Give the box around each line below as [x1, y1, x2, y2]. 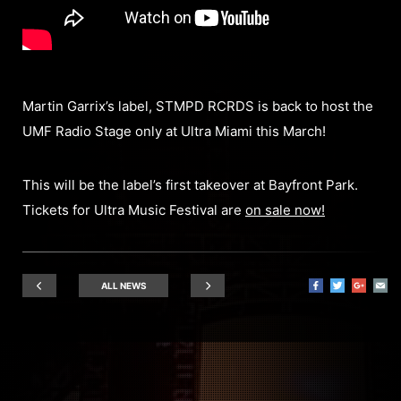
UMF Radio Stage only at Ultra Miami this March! [22, 122, 326, 140]
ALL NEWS [100, 279, 147, 291]
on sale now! [245, 200, 325, 218]
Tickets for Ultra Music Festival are [22, 200, 245, 218]
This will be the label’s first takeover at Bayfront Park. [22, 175, 358, 193]
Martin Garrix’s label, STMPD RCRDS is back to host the [22, 97, 373, 115]
